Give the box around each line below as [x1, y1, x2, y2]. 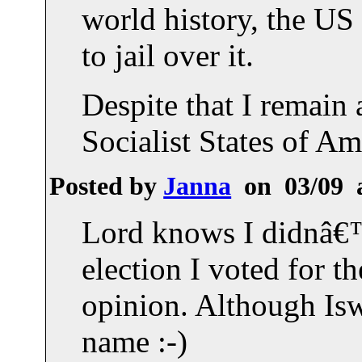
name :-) [82, 323, 188, 359]
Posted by [49, 171, 164, 200]
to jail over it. [82, 37, 255, 73]
